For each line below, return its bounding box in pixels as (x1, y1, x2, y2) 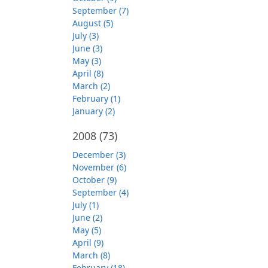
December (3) (72, 149, 126, 160)
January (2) (72, 105, 115, 117)
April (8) (72, 68, 103, 79)
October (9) (72, 174, 117, 185)
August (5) (72, 17, 113, 29)
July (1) (72, 199, 99, 211)
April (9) (72, 237, 103, 248)
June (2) (72, 212, 102, 223)
